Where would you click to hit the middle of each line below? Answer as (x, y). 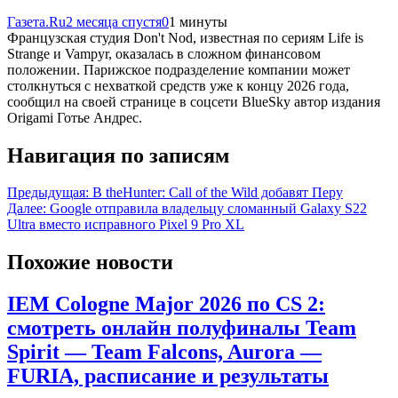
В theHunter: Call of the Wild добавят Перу (218, 193)
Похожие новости (90, 263)
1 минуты (198, 21)
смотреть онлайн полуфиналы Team (182, 328)
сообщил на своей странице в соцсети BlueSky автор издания (194, 101)
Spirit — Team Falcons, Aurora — (164, 352)
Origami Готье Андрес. (75, 117)
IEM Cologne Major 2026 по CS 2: (166, 304)
